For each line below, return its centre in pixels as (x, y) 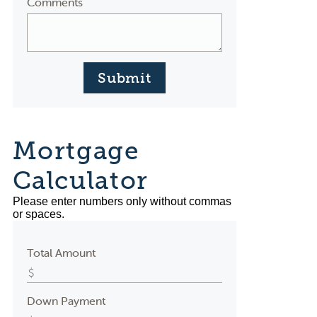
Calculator (80, 180)
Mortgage (76, 151)
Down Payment (66, 301)
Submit (125, 78)
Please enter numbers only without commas (122, 201)
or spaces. (38, 214)
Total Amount (61, 253)
